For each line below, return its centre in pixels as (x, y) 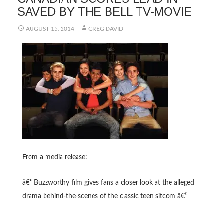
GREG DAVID (105, 29)
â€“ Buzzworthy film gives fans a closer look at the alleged (108, 183)
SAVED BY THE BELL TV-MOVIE (104, 11)
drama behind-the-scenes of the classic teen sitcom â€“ (104, 196)
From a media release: (54, 157)
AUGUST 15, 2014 (50, 29)
